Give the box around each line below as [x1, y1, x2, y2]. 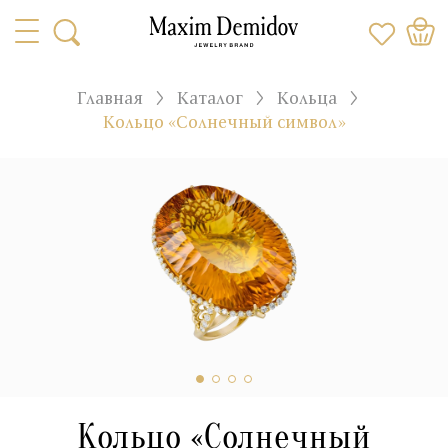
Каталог [177, 86, 243, 109]
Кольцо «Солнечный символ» [102, 110, 346, 133]
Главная [77, 86, 143, 109]
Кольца [277, 86, 337, 109]
